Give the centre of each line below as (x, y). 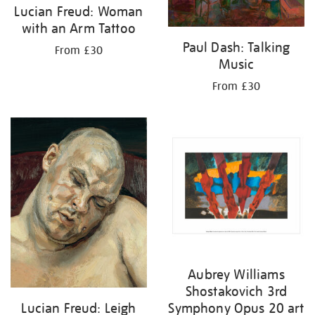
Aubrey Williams (236, 275)
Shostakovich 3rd (236, 291)
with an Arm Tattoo (79, 28)
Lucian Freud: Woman (79, 11)
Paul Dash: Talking (236, 47)
